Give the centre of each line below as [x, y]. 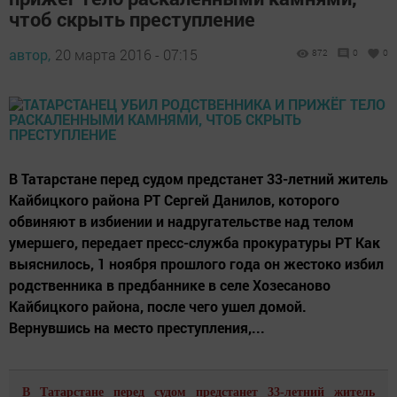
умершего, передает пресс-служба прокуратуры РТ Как [195, 243]
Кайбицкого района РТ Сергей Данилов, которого [174, 200]
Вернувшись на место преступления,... [137, 328]
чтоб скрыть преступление [132, 19]
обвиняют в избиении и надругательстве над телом [181, 222]
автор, [30, 55]
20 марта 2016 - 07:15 [126, 55]
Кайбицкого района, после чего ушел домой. [158, 307]
